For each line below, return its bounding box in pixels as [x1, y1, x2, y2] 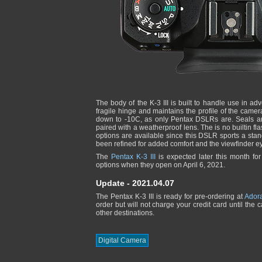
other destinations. [96, 209, 154, 217]
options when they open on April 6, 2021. [96, 161, 225, 169]
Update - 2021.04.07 [96, 178, 174, 188]
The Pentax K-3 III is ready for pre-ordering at [96, 192, 244, 201]
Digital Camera [98, 236, 146, 244]
